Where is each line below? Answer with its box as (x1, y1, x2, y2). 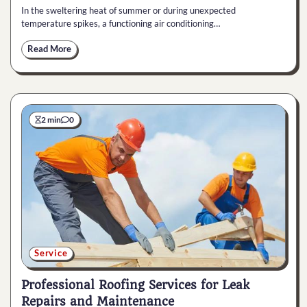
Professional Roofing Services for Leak (21, 278, 249, 293)
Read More (27, 44, 71, 55)
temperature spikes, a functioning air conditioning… (21, 18, 220, 29)
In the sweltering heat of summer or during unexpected (21, 5, 236, 16)
